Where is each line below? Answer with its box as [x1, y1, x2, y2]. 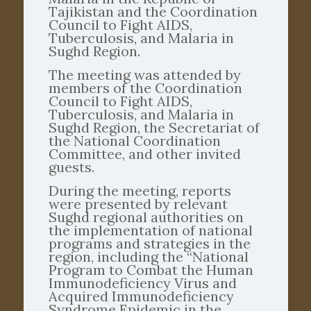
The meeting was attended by [48, 66, 241, 84]
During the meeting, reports [48, 182, 231, 200]
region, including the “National [48, 248, 249, 266]
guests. [48, 158, 94, 176]
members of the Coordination [48, 79, 242, 97]
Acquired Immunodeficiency [48, 287, 234, 305]
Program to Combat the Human [48, 261, 253, 279]
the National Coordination [48, 132, 221, 150]
